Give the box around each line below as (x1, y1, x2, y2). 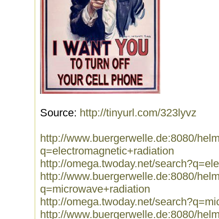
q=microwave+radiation (40, 183, 150, 195)
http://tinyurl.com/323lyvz (80, 107, 197, 119)
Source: (40, 107, 80, 119)
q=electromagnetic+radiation (40, 145, 174, 157)
